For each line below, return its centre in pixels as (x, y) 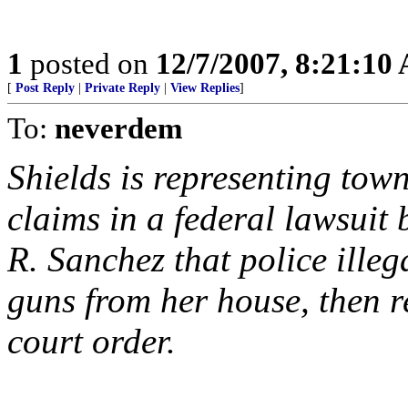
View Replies (205, 88)
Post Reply (45, 88)
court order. (92, 341)
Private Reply (122, 88)
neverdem (118, 128)
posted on (89, 63)
